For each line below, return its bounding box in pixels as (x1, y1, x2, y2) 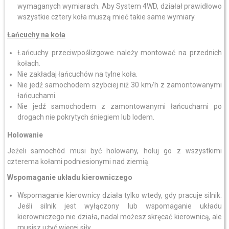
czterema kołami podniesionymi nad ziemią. (7, 157, 150, 166)
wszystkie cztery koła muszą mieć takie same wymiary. (17, 13, 196, 21)
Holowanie (7, 131, 43, 139)
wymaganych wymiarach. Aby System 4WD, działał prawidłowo (17, 2, 222, 10)
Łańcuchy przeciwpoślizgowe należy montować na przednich (17, 49, 222, 57)
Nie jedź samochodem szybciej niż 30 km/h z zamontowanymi (17, 81, 222, 89)
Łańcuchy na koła (7, 31, 65, 39)
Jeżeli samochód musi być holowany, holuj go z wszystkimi (7, 147, 222, 155)
